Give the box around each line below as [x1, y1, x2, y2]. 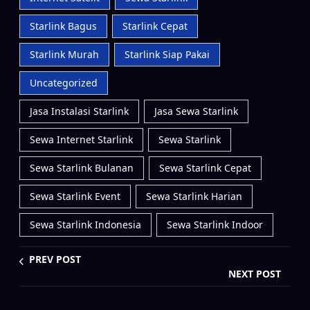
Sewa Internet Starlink [30, 132, 133, 146]
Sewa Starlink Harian [146, 189, 242, 203]
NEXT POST [228, 266, 281, 280]
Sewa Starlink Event [30, 189, 120, 203]
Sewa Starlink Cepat [159, 161, 251, 174]
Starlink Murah [30, 47, 99, 61]
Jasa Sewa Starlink [154, 104, 238, 118]
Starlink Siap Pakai [125, 47, 210, 61]
